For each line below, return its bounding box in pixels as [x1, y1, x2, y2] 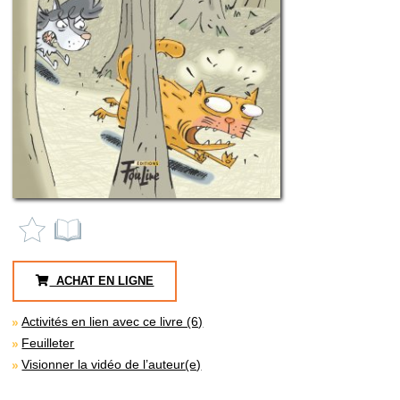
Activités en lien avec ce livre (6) [21, 313, 204, 329]
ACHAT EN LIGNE [49, 273, 154, 287]
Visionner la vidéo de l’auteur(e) [21, 356, 202, 371]
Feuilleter [21, 335, 75, 350]
